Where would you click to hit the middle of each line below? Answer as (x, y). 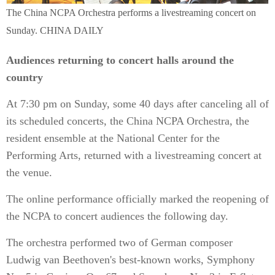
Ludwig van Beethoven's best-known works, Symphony (130, 260)
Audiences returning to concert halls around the (120, 60)
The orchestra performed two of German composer (119, 242)
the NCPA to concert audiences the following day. (117, 216)
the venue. (29, 172)
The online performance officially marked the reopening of (137, 199)
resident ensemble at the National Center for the (113, 138)
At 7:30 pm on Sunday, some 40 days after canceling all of (137, 104)
